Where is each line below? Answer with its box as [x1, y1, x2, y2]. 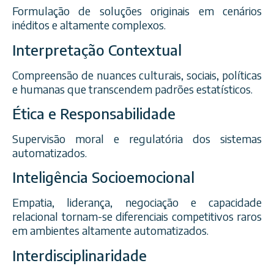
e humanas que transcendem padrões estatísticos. [12, 81, 253, 96]
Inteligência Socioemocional [12, 168, 194, 187]
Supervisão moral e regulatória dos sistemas [12, 131, 262, 146]
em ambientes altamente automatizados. [12, 223, 209, 238]
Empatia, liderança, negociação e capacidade [12, 195, 262, 210]
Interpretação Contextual [12, 40, 182, 59]
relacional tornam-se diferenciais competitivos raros [12, 209, 262, 224]
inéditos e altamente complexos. [12, 18, 166, 32]
